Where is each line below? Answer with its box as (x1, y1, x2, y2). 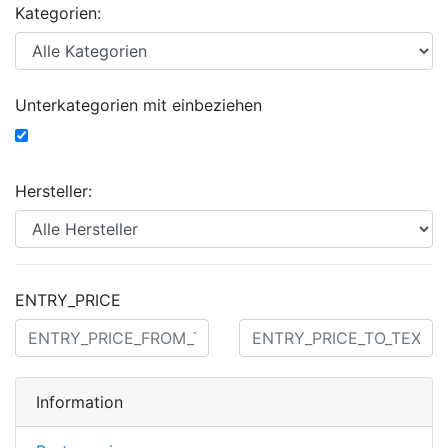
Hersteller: (15, 181, 92, 202)
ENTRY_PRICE (15, 290, 121, 311)
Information (36, 392, 123, 413)
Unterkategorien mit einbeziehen (15, 95, 262, 116)
